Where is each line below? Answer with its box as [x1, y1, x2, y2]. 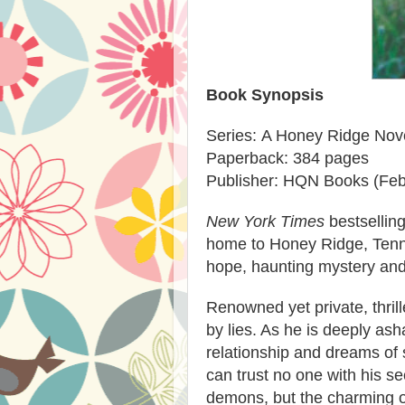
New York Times [206, 212, 325, 231]
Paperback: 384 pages [206, 148, 369, 167]
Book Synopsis [206, 85, 324, 104]
